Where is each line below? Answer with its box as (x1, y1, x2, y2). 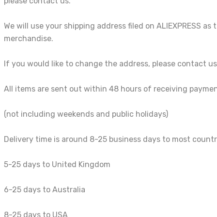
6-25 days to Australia (4, 185, 85, 195)
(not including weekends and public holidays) (4, 109, 168, 119)
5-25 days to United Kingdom (4, 160, 110, 170)
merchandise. (4, 34, 53, 44)
